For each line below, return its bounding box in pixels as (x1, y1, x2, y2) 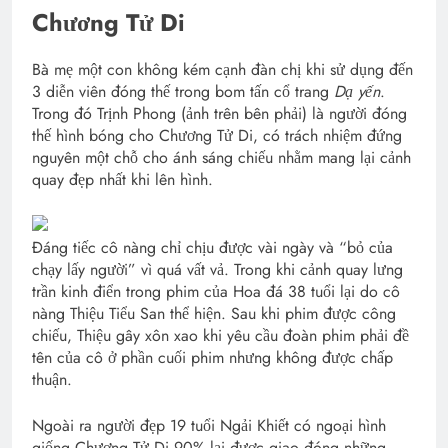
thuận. (32, 368, 72, 392)
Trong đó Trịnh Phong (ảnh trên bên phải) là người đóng (32, 102, 407, 126)
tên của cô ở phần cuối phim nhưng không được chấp (32, 346, 393, 370)
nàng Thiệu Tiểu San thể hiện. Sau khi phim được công (32, 302, 396, 326)
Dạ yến (334, 80, 380, 104)
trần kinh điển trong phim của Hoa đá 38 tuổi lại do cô (32, 280, 400, 304)
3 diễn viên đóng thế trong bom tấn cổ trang (32, 80, 334, 104)
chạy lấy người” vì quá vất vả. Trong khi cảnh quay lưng (32, 258, 403, 282)
